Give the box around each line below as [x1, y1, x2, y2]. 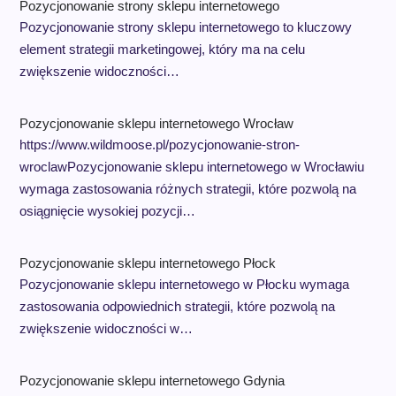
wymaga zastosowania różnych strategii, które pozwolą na [19, 180, 356, 196]
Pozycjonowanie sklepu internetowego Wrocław [19, 115, 293, 131]
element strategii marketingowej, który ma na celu [19, 41, 305, 57]
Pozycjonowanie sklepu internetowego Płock [19, 255, 276, 270]
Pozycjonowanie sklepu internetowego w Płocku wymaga [19, 276, 349, 292]
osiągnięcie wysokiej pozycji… [19, 202, 195, 218]
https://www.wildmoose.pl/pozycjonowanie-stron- [19, 136, 300, 152]
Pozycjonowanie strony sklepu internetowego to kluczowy [19, 19, 352, 34]
